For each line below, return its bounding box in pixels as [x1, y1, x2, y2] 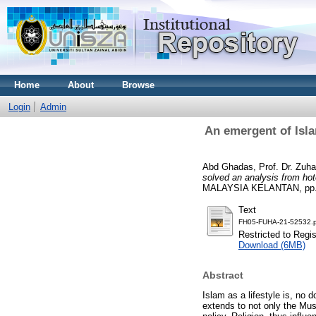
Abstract [202, 269, 243, 281]
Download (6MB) [238, 239, 305, 250]
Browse [122, 80, 154, 90]
